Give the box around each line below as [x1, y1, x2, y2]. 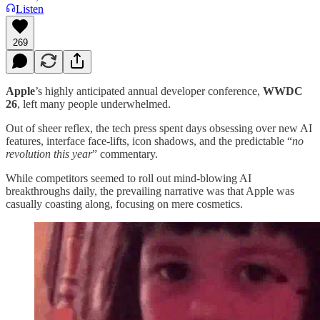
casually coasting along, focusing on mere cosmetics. [6, 197, 243, 210]
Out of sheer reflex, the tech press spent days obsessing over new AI [6, 121, 312, 134]
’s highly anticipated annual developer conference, [35, 84, 263, 97]
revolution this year [6, 147, 92, 160]
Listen [16, 2, 44, 15]
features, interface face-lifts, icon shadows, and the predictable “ [6, 134, 292, 147]
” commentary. [92, 147, 158, 160]
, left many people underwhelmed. [17, 97, 171, 110]
